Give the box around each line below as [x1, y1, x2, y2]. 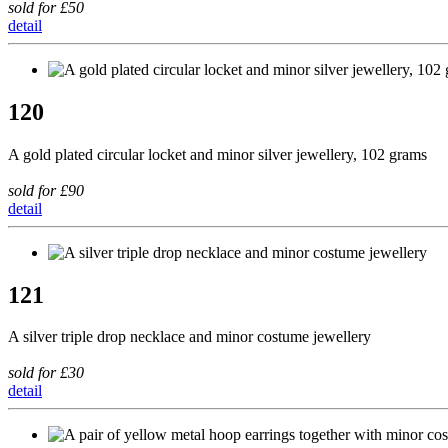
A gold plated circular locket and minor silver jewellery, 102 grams [8, 145, 427, 163]
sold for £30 [8, 364, 84, 382]
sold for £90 [8, 181, 84, 199]
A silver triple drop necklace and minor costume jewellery [8, 328, 371, 346]
